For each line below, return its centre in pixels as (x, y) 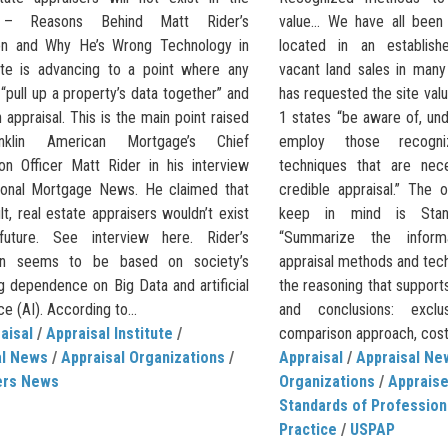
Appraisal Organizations (143, 357)
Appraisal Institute (109, 333)
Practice (308, 429)
